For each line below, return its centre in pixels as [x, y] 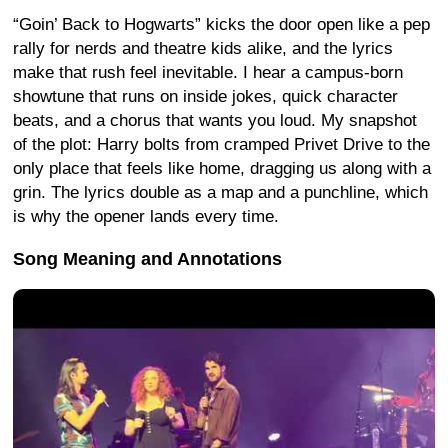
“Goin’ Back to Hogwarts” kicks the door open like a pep [221, 24]
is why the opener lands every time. [146, 216]
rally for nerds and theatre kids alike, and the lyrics [203, 48]
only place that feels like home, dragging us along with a [222, 168]
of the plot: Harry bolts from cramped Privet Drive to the [221, 144]
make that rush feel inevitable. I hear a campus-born [208, 72]
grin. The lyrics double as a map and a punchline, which [220, 192]
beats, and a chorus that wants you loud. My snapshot [215, 120]
